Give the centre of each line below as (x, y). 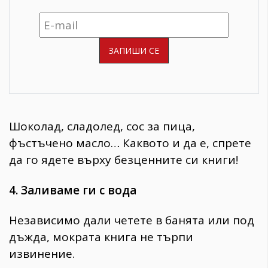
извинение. (42, 254)
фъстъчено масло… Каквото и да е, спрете (130, 143)
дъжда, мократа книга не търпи (101, 237)
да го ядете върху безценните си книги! (124, 159)
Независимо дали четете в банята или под (132, 220)
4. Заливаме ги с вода (73, 190)
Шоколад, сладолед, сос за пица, (102, 126)
